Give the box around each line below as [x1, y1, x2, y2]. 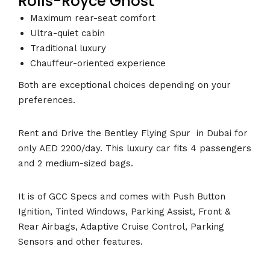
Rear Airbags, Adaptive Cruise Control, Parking [18, 221, 224, 232]
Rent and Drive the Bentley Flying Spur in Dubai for [18, 127, 248, 139]
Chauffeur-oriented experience [30, 58, 166, 69]
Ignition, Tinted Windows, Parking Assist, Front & [18, 206, 230, 217]
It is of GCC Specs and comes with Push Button [18, 190, 225, 202]
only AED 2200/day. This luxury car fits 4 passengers [18, 142, 251, 154]
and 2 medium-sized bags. [18, 157, 133, 169]
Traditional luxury [30, 43, 106, 54]
